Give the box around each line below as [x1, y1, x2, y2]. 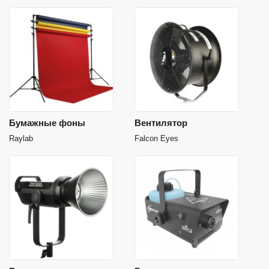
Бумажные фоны [9, 118, 85, 128]
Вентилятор [134, 118, 187, 128]
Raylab [9, 134, 33, 143]
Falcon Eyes [134, 134, 178, 143]
